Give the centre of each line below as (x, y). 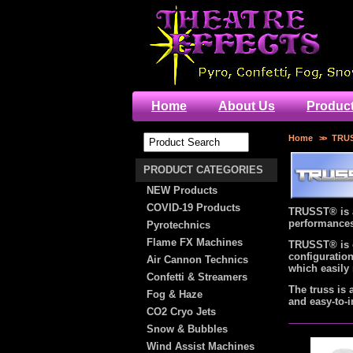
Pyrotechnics (178, 225)
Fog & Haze (175, 294)
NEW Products (182, 190)
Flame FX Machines (195, 242)
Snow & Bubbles (187, 329)
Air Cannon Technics (197, 260)
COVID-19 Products (193, 208)
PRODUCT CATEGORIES (203, 170)
